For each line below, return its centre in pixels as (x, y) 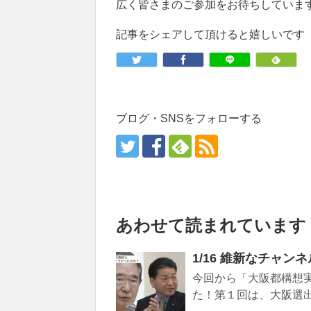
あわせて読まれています (211, 226)
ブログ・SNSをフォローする (189, 119)
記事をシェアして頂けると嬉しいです (210, 35)
